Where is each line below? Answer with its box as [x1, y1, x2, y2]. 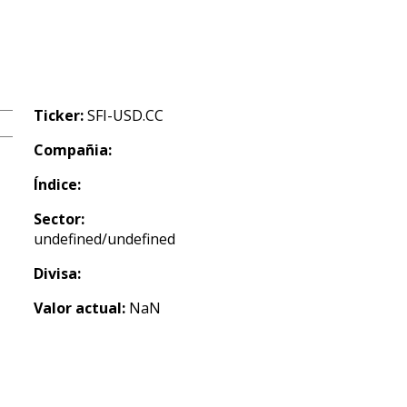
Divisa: [34, 263, 81, 283]
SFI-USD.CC [84, 105, 164, 125]
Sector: [34, 209, 84, 229]
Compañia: [34, 140, 112, 160]
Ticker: [34, 105, 84, 125]
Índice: [34, 174, 81, 194]
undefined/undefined [34, 229, 175, 249]
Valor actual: [34, 298, 125, 318]
